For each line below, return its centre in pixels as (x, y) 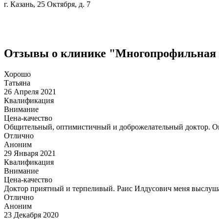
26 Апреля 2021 (30, 92)
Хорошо (17, 74)
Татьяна (17, 83)
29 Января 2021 (30, 153)
